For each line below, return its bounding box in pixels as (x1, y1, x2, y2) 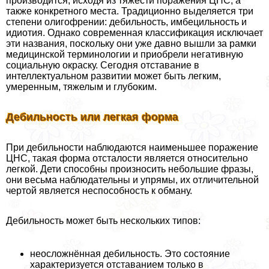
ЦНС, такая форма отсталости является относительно (6, 153, 248, 163)
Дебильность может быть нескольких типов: (6, 215, 201, 226)
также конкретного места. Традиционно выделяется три (6, 5, 253, 16)
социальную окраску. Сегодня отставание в (6, 59, 199, 70)
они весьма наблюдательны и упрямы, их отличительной (6, 174, 259, 185)
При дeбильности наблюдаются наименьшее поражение (6, 142, 258, 153)
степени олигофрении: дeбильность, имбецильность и (6, 16, 247, 27)
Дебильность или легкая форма (6, 110, 178, 123)
